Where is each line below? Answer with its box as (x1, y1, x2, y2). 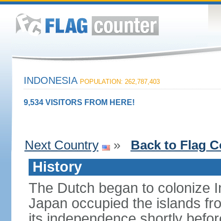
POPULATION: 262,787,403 (79, 78, 160, 85)
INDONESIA (23, 75, 80, 86)
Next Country (24, 138, 99, 152)
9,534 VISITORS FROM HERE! (23, 98, 135, 107)
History (32, 159, 82, 175)
